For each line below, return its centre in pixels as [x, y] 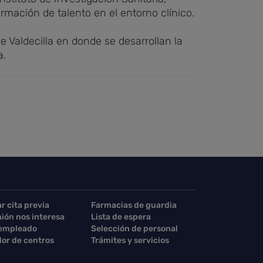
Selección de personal [134, 229]
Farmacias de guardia [134, 205]
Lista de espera [121, 217]
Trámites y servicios [130, 240]
